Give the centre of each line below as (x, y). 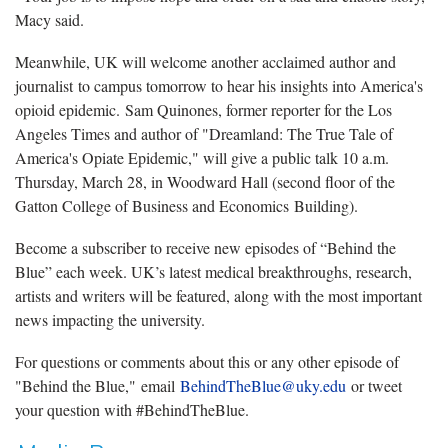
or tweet (374, 385)
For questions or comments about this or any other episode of (207, 361)
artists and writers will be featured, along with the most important (218, 295)
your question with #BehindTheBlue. (132, 409)
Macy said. (49, 19)
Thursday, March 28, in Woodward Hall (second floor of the (205, 181)
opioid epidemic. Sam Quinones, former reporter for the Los (203, 109)
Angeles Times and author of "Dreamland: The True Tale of (204, 133)
